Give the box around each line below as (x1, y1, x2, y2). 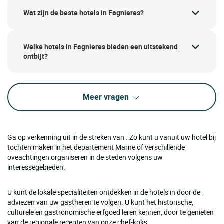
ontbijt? (23, 51, 48, 61)
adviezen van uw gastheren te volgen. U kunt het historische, (7, 197, 193, 207)
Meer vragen (83, 91, 131, 102)
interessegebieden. (7, 162, 65, 172)
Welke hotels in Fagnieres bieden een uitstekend (23, 42, 178, 51)
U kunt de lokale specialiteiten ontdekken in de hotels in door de (7, 187, 200, 197)
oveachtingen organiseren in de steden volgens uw (7, 152, 163, 162)
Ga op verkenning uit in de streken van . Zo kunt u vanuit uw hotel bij (7, 132, 216, 142)
